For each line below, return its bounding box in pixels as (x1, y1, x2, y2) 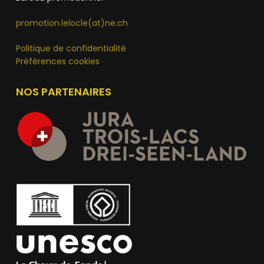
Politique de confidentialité (15, 42, 126, 54)
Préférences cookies (15, 55, 100, 67)
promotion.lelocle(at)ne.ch (15, 16, 128, 29)
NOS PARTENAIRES (15, 84, 111, 99)
